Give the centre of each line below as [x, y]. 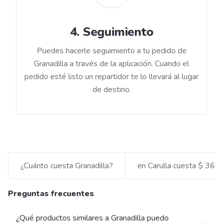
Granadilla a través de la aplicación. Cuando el [111, 64]
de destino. [111, 90]
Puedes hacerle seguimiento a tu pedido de [111, 51]
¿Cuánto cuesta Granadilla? [67, 166]
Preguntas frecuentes [51, 194]
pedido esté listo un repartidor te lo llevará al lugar [111, 77]
